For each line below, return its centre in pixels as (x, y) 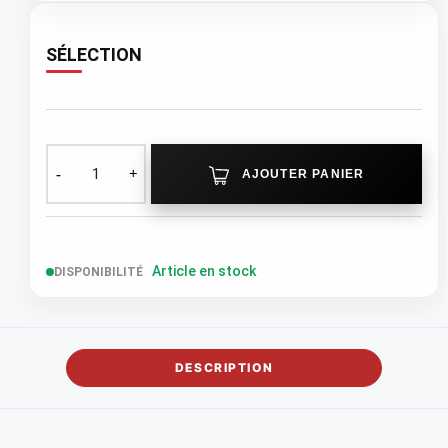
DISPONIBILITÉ (100, 271)
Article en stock (204, 270)
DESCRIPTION (224, 367)
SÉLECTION (94, 54)
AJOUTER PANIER (303, 173)
